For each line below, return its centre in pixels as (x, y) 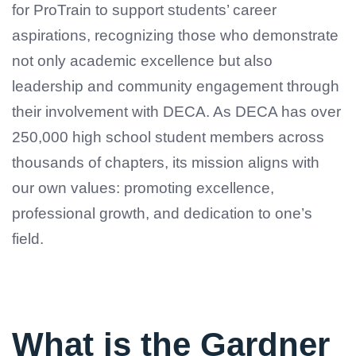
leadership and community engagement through (176, 87)
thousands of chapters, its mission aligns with (166, 163)
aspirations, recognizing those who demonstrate (175, 36)
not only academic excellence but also (142, 61)
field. (28, 239)
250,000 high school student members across (168, 137)
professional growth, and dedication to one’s (162, 214)
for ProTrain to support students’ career (144, 10)
